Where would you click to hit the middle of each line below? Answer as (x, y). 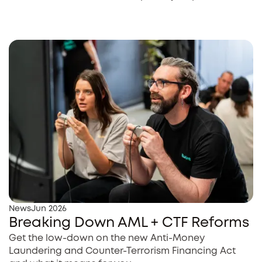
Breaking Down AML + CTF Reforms (129, 223)
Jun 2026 (49, 208)
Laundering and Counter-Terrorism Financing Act (122, 251)
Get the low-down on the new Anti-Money (107, 238)
